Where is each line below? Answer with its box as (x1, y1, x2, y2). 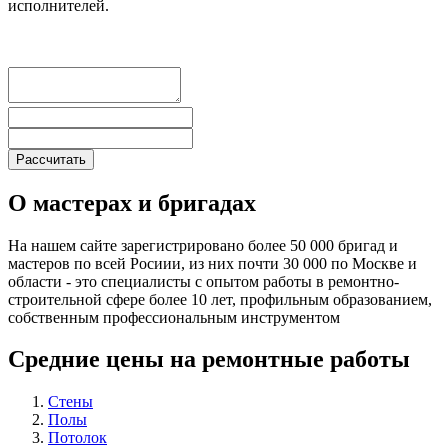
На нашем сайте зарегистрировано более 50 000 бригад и (8, 236, 398, 254)
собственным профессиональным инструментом (8, 308, 340, 326)
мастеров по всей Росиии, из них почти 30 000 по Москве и (8, 254, 417, 272)
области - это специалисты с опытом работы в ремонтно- (8, 272, 399, 290)
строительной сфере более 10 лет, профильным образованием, (8, 290, 432, 308)
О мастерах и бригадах (8, 189, 256, 216)
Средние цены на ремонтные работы (8, 346, 410, 373)
